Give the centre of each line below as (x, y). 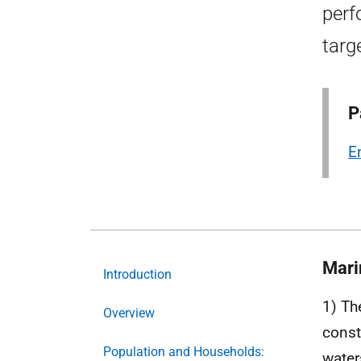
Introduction (137, 274)
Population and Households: (184, 352)
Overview (129, 313)
